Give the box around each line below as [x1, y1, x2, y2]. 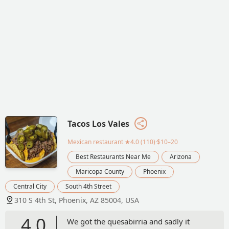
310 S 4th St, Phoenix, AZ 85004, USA [14, 195, 139, 205]
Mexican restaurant [67, 137, 123, 146]
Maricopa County [76, 167, 124, 176]
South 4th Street [65, 181, 111, 191]
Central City [13, 181, 47, 191]
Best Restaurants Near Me [76, 152, 151, 161]
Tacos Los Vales [67, 118, 129, 129]
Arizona [170, 152, 192, 161]
